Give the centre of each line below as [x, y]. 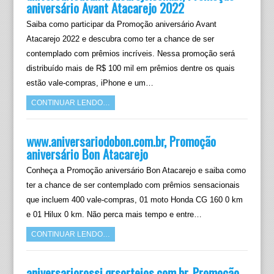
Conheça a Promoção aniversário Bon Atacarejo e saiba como [136, 170]
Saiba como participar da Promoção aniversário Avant [121, 24]
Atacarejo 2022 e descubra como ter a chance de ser [120, 39]
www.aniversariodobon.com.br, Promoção [121, 141]
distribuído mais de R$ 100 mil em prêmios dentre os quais [130, 68]
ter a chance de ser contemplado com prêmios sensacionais [133, 185]
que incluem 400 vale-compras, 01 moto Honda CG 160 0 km [134, 200]
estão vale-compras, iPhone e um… [90, 83]
